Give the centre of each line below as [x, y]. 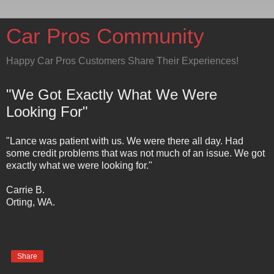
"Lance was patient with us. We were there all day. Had [125, 141]
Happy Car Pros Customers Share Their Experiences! [122, 61]
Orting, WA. [31, 202]
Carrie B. [25, 190]
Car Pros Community [105, 36]
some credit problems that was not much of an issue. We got [135, 153]
